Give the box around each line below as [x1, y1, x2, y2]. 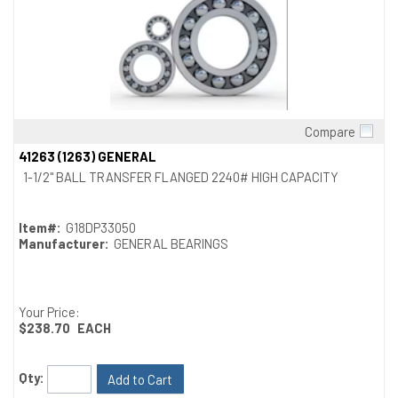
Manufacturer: [19, 235, 109, 252]
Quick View [168, 138, 230, 155]
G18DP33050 [66, 219, 136, 236]
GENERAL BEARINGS [114, 235, 228, 252]
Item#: [19, 219, 61, 236]
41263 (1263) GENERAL [19, 148, 156, 165]
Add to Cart [107, 370, 173, 387]
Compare [305, 123, 355, 140]
